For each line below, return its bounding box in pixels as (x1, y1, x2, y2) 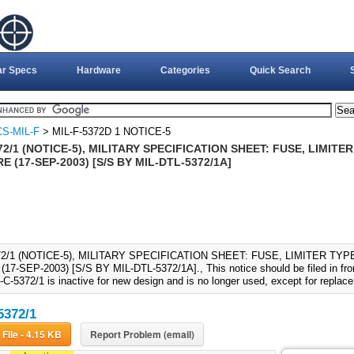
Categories (160, 65, 210, 76)
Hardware (76, 65, 121, 76)
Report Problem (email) (89, 327, 194, 342)
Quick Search (249, 65, 311, 76)
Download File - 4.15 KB (20, 327, 62, 342)
